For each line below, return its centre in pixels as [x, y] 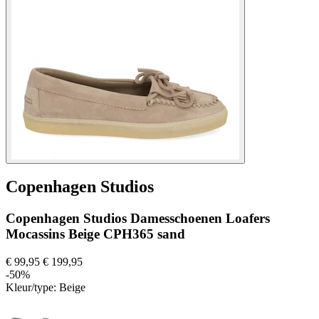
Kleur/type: [32, 288]
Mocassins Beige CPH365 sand [95, 234]
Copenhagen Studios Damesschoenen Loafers [138, 219]
